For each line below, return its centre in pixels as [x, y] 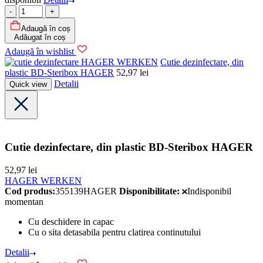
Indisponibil [210, 191]
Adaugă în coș [45, 28]
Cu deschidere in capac [71, 221]
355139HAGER [86, 191]
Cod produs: [30, 191]
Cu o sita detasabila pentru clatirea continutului [114, 232]
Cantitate [21, 10]
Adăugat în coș [40, 37]
